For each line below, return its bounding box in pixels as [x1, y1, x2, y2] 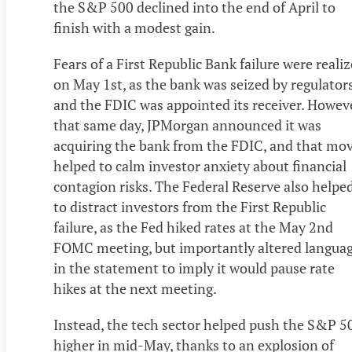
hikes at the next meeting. [53, 279, 217, 299]
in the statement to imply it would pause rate [53, 258, 335, 278]
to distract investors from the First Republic [53, 197, 326, 217]
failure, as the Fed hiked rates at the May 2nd [53, 218, 333, 237]
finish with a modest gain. [53, 18, 215, 38]
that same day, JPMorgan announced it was [53, 115, 321, 135]
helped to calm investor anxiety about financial [53, 156, 346, 176]
